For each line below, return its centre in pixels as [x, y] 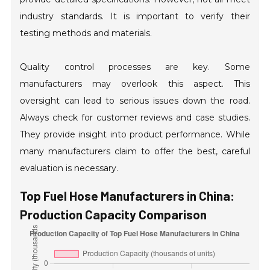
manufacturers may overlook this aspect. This [135, 84]
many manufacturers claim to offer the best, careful [135, 152]
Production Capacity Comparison [114, 215]
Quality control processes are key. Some [135, 67]
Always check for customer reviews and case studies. [135, 118]
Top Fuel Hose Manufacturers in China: [127, 196]
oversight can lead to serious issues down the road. [135, 101]
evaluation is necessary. [69, 168]
